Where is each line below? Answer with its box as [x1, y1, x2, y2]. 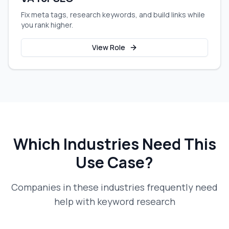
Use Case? [76, 152, 153, 173]
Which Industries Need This [13, 133, 216, 154]
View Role [91, 42, 125, 52]
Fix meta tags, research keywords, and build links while [21, 10, 205, 19]
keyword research [97, 195, 175, 208]
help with [54, 195, 97, 208]
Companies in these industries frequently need [11, 181, 218, 193]
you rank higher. [21, 20, 73, 30]
